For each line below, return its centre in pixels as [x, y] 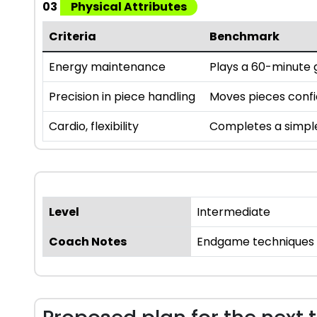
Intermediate [234, 212]
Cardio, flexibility [94, 127]
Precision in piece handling [122, 97]
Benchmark [244, 37]
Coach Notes [88, 242]
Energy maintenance [107, 67]
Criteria [73, 37]
